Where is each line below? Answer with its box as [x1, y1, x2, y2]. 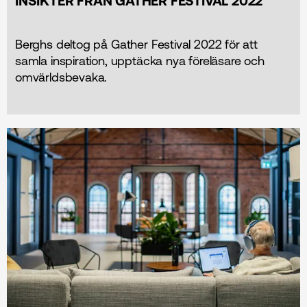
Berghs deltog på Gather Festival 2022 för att [15, 36, 258, 51]
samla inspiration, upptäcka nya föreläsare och [15, 53, 265, 68]
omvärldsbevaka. [15, 69, 108, 84]
